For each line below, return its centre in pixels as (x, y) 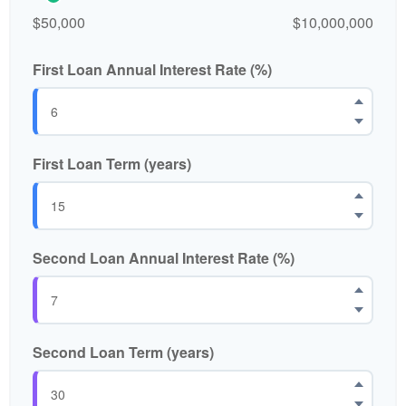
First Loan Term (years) (112, 163)
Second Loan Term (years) (123, 352)
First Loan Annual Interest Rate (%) (152, 69)
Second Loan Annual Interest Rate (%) (164, 257)
